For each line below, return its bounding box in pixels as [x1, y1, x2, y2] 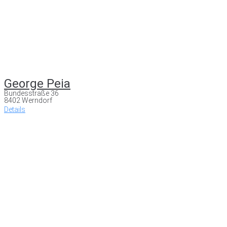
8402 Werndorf [4, 96, 52, 104]
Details [4, 105, 25, 113]
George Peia [4, 76, 70, 91]
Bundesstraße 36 [4, 89, 59, 97]
